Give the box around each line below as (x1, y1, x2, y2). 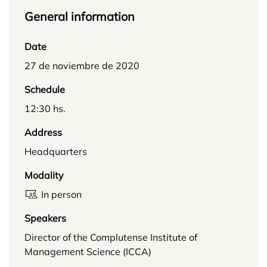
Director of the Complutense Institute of (24, 231, 197, 243)
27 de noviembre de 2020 (24, 60, 139, 72)
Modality (24, 169, 64, 181)
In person (41, 188, 82, 200)
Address (24, 126, 62, 138)
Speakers (24, 212, 66, 224)
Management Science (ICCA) (24, 246, 151, 257)
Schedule (24, 83, 65, 95)
